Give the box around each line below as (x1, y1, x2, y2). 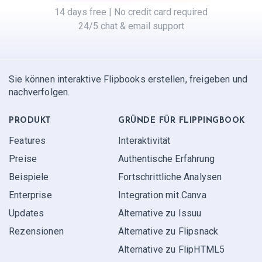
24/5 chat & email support (78, 20, 184, 32)
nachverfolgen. (9, 87, 70, 98)
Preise (9, 153, 37, 164)
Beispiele (9, 171, 49, 182)
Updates (9, 208, 44, 219)
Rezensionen (9, 226, 64, 237)
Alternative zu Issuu (118, 208, 202, 219)
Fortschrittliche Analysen (118, 171, 222, 182)
